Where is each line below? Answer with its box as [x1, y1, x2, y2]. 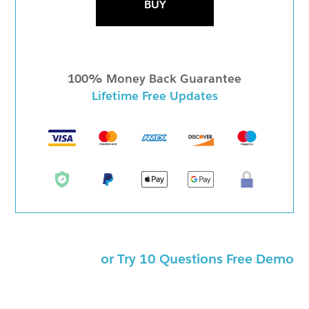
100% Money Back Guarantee [68, 70, 241, 86]
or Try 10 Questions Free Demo [100, 250, 294, 267]
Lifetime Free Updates [91, 88, 218, 103]
